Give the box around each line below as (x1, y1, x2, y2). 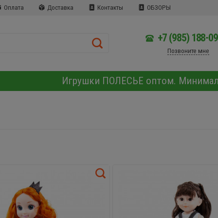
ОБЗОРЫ (145, 4, 171, 12)
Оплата (2, 4, 24, 12)
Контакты (96, 4, 124, 12)
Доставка (46, 4, 74, 12)
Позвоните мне (167, 46, 209, 54)
